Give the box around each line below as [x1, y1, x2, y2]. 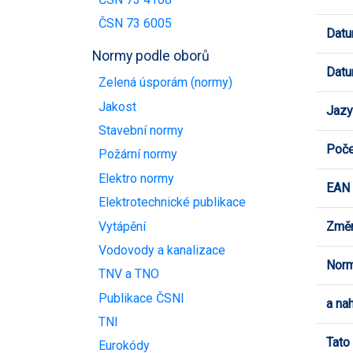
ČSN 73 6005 [98, 15, 172, 31]
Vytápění [98, 218, 146, 234]
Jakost [98, 98, 136, 114]
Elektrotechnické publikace [98, 195, 246, 210]
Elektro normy [98, 170, 174, 186]
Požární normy [98, 147, 177, 162]
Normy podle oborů [92, 48, 210, 65]
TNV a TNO [98, 266, 159, 282]
